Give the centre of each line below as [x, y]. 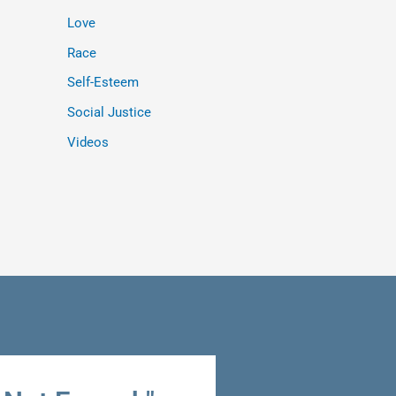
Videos [88, 142]
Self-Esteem [103, 83]
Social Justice [109, 112]
